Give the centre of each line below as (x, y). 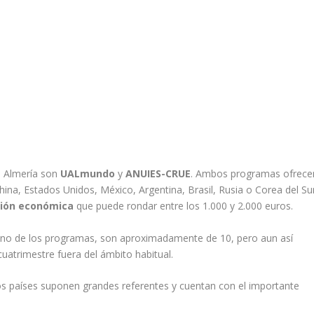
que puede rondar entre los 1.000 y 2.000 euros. (184, 206)
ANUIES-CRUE (158, 174)
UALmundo (88, 174)
